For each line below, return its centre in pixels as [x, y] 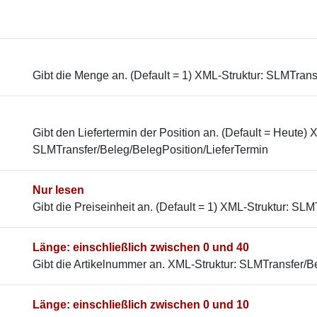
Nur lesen [58, 190]
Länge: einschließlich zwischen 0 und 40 [141, 247]
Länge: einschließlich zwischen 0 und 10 [141, 305]
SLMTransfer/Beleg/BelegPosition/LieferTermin [150, 150]
